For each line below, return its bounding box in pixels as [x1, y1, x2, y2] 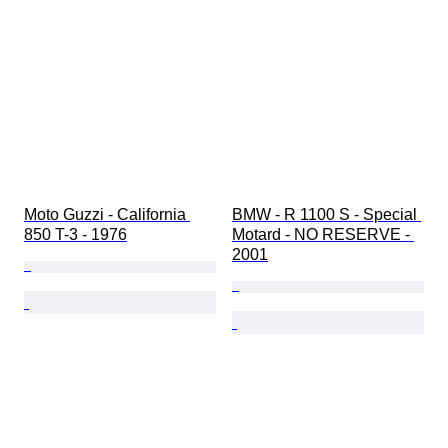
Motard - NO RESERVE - [232, 226, 414, 244]
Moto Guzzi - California [24, 206, 190, 224]
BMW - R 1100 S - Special [232, 206, 421, 224]
